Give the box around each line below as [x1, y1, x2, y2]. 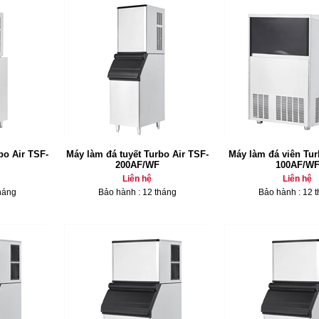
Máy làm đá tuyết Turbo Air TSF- [66, 149, 209, 159]
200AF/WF [115, 159, 159, 170]
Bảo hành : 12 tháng [98, 187, 177, 197]
